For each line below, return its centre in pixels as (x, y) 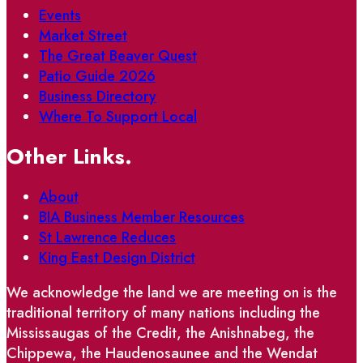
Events (60, 15)
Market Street (83, 35)
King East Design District (117, 257)
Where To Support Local (118, 116)
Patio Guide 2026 (97, 76)
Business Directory (98, 96)
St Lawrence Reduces (107, 237)
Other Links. (69, 157)
